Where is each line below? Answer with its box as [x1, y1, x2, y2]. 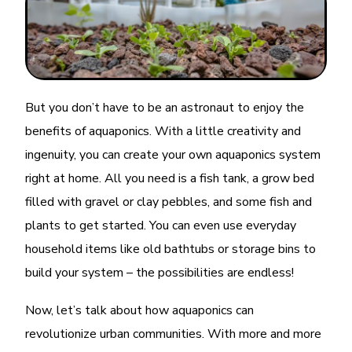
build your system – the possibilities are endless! [25, 263, 295, 281]
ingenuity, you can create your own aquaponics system [25, 145, 321, 163]
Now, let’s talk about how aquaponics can [25, 301, 255, 319]
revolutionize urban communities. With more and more [25, 324, 322, 343]
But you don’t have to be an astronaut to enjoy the [25, 98, 305, 116]
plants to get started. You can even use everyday [25, 216, 297, 234]
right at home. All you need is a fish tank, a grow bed [25, 169, 315, 187]
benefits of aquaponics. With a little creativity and [25, 122, 302, 140]
